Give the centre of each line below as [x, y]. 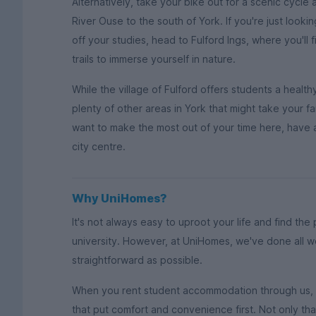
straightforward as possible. [137, 260]
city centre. [99, 146]
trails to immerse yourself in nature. [154, 59]
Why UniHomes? [120, 199]
